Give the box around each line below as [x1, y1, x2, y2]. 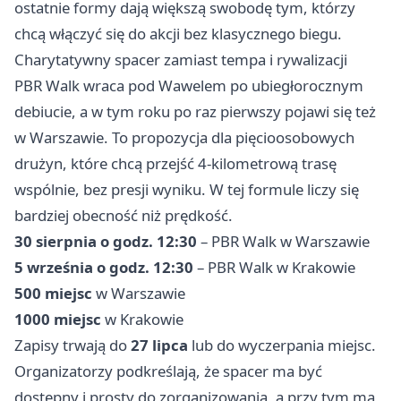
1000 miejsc [14, 308, 101, 329]
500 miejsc [14, 282, 92, 303]
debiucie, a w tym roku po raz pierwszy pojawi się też [14, 100, 376, 122]
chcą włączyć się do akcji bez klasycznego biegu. [14, 22, 342, 44]
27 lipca [131, 334, 188, 355]
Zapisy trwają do [14, 334, 131, 355]
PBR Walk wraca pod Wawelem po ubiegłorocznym [14, 74, 363, 96]
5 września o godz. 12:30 [14, 256, 193, 277]
